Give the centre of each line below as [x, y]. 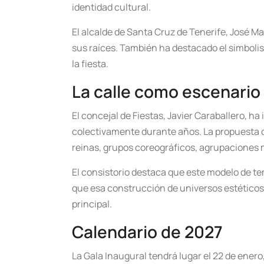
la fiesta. [90, 64]
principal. [92, 204]
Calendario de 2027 [147, 232]
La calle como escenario [166, 92]
